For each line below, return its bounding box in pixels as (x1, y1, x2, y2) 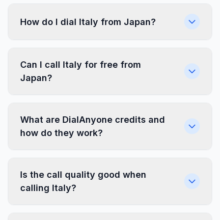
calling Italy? (20, 183, 76, 193)
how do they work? (20, 128, 103, 138)
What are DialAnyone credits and (20, 114, 165, 125)
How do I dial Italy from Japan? (20, 16, 156, 27)
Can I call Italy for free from (20, 59, 141, 70)
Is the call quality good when (20, 169, 146, 180)
